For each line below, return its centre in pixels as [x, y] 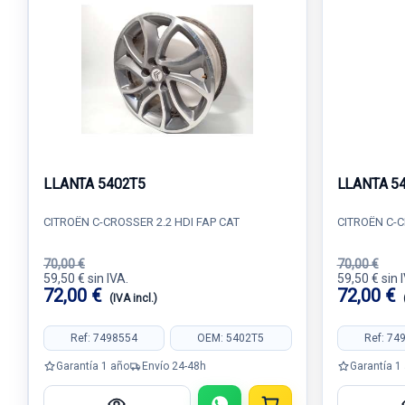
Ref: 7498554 [104, 338]
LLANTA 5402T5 [95, 184]
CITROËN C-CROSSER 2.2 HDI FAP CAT [141, 222]
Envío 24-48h [174, 366]
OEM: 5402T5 [231, 338]
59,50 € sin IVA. [86, 278]
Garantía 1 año [93, 366]
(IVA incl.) [133, 298]
